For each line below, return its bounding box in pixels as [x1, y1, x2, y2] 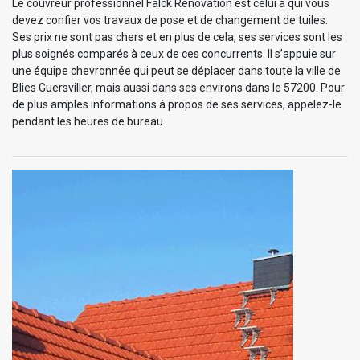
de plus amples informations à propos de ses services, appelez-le [12, 98, 342, 112]
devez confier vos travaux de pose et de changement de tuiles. [12, 14, 328, 27]
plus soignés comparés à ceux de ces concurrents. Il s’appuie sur [12, 47, 336, 61]
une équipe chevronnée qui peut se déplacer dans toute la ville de [12, 64, 341, 78]
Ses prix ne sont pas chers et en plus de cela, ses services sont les [12, 31, 342, 44]
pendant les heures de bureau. [12, 115, 166, 129]
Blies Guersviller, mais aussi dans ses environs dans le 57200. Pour [12, 81, 345, 95]
